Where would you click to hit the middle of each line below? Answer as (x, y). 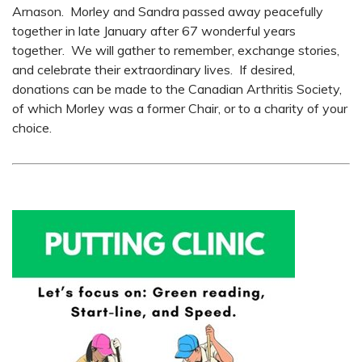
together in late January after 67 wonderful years (154, 30)
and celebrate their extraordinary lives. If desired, (154, 69)
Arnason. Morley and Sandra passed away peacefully (168, 11)
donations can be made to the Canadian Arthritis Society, (177, 88)
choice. (35, 127)
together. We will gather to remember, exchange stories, (176, 50)
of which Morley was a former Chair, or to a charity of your (180, 108)
